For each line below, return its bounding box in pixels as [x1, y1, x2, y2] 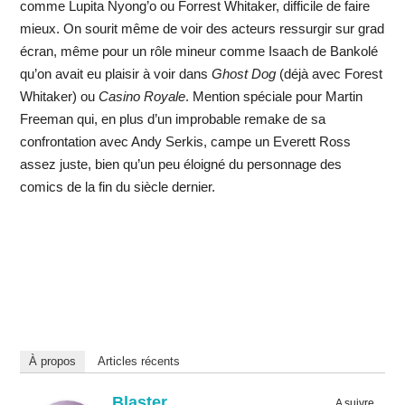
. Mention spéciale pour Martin [184, 89, 363, 105]
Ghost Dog [207, 66, 276, 82]
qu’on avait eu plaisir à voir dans [19, 66, 208, 82]
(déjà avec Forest [275, 66, 382, 82]
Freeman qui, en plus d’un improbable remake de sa [19, 111, 325, 127]
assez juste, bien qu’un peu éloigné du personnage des [19, 156, 342, 173]
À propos [28, 354, 76, 369]
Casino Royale [94, 89, 185, 105]
